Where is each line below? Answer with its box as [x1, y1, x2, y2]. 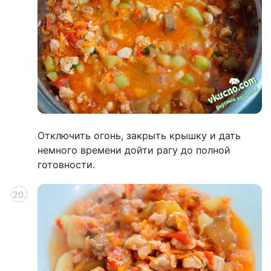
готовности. [38, 158, 95, 171]
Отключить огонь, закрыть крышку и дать [38, 129, 241, 142]
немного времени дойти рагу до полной [38, 144, 230, 157]
